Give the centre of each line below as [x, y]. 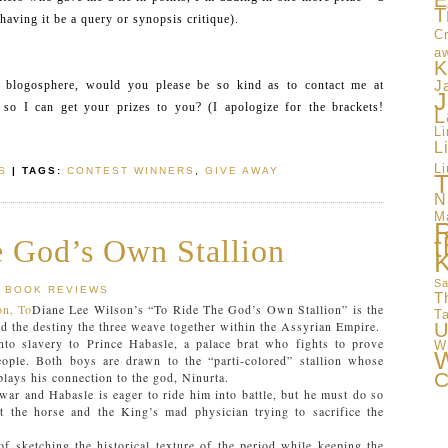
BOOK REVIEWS [57, 289]
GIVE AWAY [242, 170]
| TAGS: [37, 170]
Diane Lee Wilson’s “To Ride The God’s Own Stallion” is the [208, 309]
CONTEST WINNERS [131, 170]
